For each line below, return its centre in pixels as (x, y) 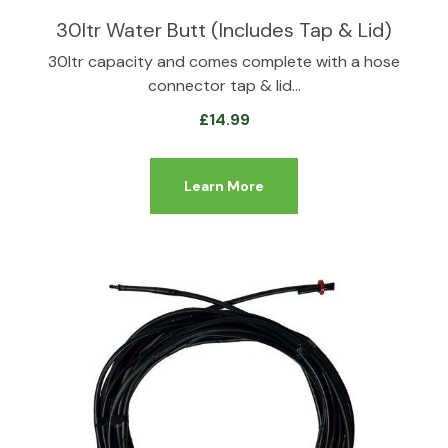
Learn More (224, 186)
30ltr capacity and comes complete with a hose (224, 61)
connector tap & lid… (224, 85)
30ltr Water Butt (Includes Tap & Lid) (224, 30)
